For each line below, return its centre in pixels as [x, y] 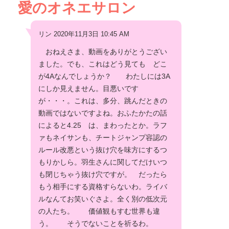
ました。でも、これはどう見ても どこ [103, 64]
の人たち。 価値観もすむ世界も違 [99, 211]
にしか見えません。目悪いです [88, 89]
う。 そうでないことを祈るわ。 [103, 224]
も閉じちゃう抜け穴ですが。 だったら [103, 175]
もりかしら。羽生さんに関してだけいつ [103, 162]
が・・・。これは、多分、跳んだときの [103, 101]
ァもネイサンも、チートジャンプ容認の [103, 138]
